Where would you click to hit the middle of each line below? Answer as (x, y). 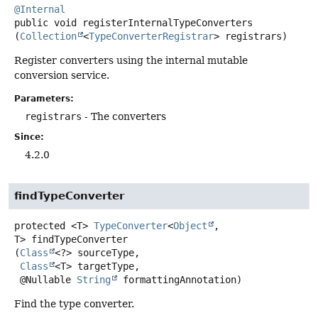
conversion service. (62, 76)
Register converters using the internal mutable (131, 61)
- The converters (124, 117)
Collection (48, 37)
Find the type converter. (74, 304)
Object (190, 226)
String (94, 280)
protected (40, 226)
